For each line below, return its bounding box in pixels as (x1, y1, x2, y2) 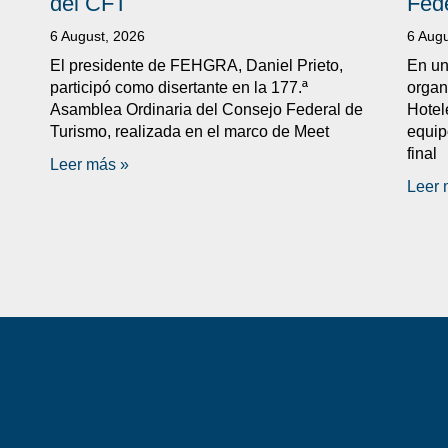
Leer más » (50, 155, 129, 173)
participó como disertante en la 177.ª (50, 78, 308, 96)
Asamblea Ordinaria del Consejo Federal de (50, 100, 363, 118)
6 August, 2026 (50, 27, 145, 44)
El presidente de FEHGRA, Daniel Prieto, (50, 56, 343, 74)
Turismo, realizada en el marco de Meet (50, 122, 329, 140)
